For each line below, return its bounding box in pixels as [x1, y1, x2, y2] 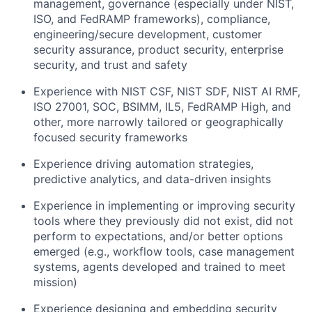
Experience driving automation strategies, [33, 157, 253, 171]
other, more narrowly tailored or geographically [33, 115, 283, 130]
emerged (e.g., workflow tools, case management [33, 244, 295, 259]
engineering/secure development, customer [33, 27, 262, 42]
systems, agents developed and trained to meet [33, 260, 286, 274]
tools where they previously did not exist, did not [33, 214, 293, 228]
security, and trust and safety [33, 58, 187, 72]
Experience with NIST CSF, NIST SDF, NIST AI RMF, [33, 84, 300, 99]
